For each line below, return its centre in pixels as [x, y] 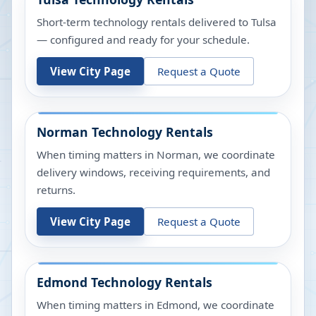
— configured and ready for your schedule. [143, 39]
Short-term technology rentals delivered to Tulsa [157, 22]
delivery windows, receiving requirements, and [153, 172]
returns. [56, 190]
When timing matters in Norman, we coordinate [156, 154]
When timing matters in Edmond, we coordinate [156, 305]
